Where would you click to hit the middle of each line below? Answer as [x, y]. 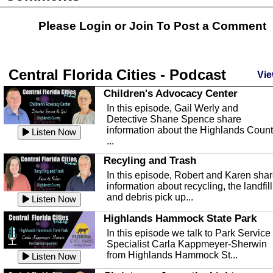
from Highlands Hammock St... [172, 255]
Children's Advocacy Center [171, 93]
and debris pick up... [150, 197]
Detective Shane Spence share [174, 119]
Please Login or [84, 26]
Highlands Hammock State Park [180, 218]
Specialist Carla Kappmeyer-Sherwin [187, 244]
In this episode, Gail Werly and [172, 108]
